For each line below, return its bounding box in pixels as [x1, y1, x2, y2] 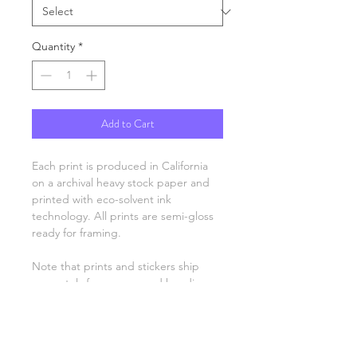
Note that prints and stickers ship [32, 259, 199, 273]
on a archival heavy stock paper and [32, 175, 210, 190]
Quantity [32, 39, 75, 53]
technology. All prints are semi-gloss [32, 209, 214, 223]
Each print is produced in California [32, 159, 208, 173]
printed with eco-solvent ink [32, 192, 171, 206]
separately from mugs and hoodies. [32, 276, 209, 290]
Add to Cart [100, 116, 155, 131]
